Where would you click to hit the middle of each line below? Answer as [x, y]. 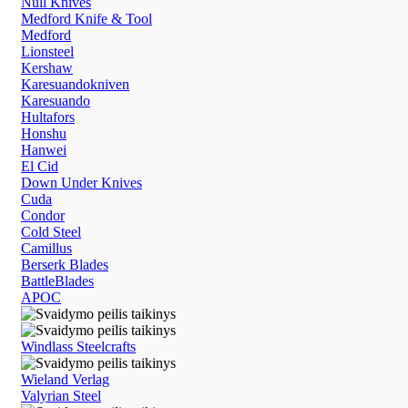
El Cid [40, 166]
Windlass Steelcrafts [78, 346]
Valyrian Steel [61, 395]
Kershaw [47, 67]
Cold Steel [51, 231]
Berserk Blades [65, 264]
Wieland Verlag [65, 379]
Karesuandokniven [75, 84]
